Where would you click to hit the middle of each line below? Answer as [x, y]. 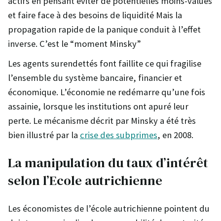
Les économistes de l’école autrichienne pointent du [109, 208]
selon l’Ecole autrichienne [85, 180]
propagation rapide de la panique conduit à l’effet [104, 29]
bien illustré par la [44, 135]
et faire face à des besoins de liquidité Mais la [95, 15]
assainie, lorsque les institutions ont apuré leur [98, 106]
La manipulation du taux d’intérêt [108, 163]
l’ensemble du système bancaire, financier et [95, 77]
